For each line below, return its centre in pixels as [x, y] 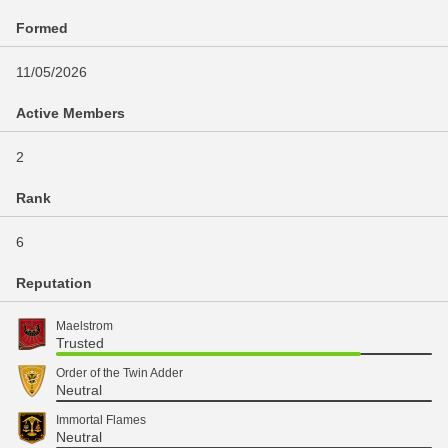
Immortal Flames [101, 420]
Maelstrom [84, 326]
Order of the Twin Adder [119, 373]
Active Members [70, 113]
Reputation [54, 283]
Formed [42, 28]
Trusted [80, 343]
